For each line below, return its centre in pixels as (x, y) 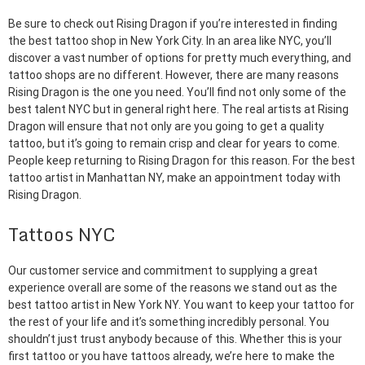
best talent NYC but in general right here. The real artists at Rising (178, 109)
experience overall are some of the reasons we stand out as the (173, 288)
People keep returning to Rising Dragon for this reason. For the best (182, 161)
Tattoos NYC (62, 234)
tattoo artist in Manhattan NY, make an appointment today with (174, 178)
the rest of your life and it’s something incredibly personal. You (169, 322)
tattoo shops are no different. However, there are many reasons (174, 75)
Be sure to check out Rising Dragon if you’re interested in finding (173, 24)
